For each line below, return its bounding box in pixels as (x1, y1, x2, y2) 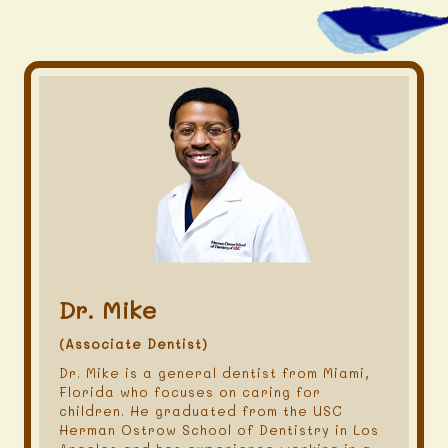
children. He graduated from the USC (59, 402, 343, 419)
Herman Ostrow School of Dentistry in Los (59, 421, 379, 438)
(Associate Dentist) (59, 335, 208, 352)
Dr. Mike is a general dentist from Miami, (59, 364, 370, 381)
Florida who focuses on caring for (59, 383, 321, 400)
